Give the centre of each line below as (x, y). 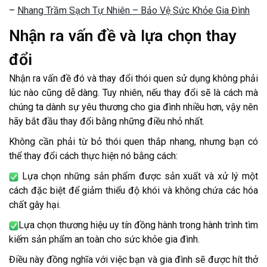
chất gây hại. (35, 205)
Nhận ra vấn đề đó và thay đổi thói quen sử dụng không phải (133, 79)
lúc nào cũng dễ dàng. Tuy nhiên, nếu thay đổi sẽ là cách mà (133, 93)
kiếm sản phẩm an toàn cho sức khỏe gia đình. (104, 240)
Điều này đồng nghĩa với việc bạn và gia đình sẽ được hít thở (133, 260)
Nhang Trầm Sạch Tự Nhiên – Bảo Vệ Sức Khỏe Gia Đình (133, 11)
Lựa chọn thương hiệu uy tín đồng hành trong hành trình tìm (138, 225)
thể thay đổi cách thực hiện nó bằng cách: (93, 156)
